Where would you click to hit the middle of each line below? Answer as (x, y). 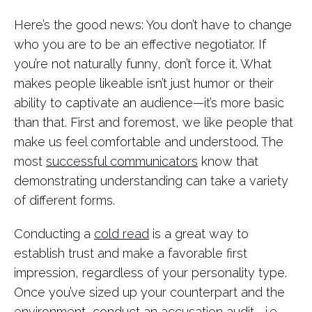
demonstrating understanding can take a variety (151, 181)
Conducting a (54, 234)
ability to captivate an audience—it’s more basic (149, 103)
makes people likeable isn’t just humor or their (144, 83)
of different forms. (64, 200)
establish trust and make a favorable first (131, 253)
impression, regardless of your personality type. (150, 273)
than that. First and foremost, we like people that (154, 122)
